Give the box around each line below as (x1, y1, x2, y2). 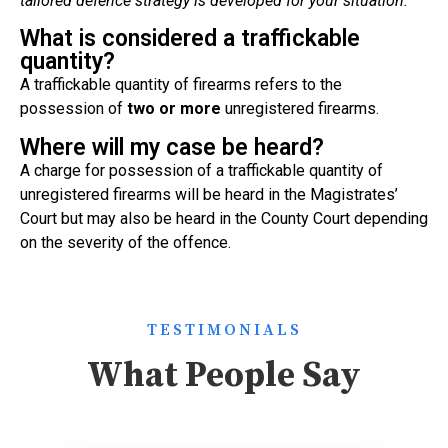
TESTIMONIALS (146, 319, 302, 340)
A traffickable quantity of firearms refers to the (20, 75, 342, 95)
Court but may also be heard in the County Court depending (20, 208, 428, 228)
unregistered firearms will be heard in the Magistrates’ (20, 184, 398, 204)
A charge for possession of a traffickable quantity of (20, 160, 383, 180)
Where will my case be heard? (20, 133, 324, 161)
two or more (127, 99, 221, 119)
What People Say (87, 353, 361, 398)
